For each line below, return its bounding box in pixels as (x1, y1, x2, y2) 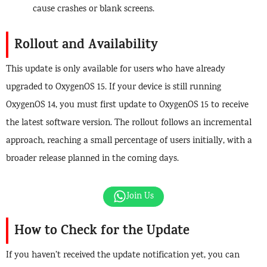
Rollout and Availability (14, 35, 158, 57)
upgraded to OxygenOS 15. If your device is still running (6, 81, 221, 95)
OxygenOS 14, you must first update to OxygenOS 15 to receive (6, 99, 249, 113)
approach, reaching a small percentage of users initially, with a (6, 135, 252, 148)
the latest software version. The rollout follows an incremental (6, 117, 252, 131)
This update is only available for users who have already (6, 63, 225, 77)
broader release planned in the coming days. (6, 153, 179, 166)
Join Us (126, 190, 154, 203)
